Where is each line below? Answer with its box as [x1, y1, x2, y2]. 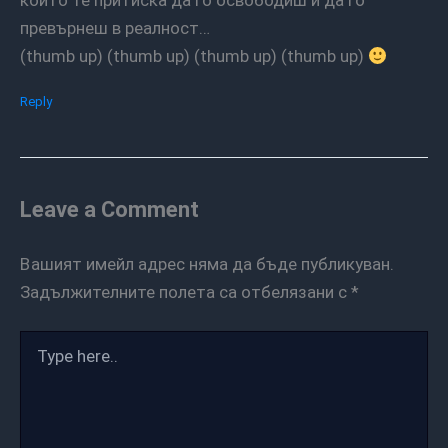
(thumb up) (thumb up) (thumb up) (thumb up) [20, 46, 368, 67]
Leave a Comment [20, 196, 199, 222]
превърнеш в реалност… [20, 18, 210, 39]
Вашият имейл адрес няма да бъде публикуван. [30, 253, 394, 274]
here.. [19, 352, 57, 369]
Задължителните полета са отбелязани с [20, 281, 351, 302]
